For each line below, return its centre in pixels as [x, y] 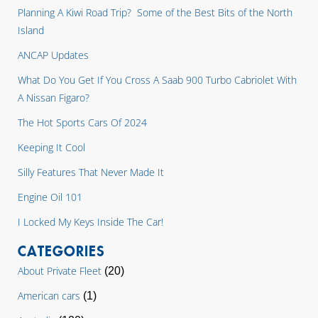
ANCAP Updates [53, 55]
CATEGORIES [61, 251]
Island [31, 30]
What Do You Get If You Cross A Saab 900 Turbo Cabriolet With [157, 80]
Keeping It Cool [51, 147]
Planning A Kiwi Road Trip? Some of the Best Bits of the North [155, 12]
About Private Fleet [60, 271]
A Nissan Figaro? [54, 98]
